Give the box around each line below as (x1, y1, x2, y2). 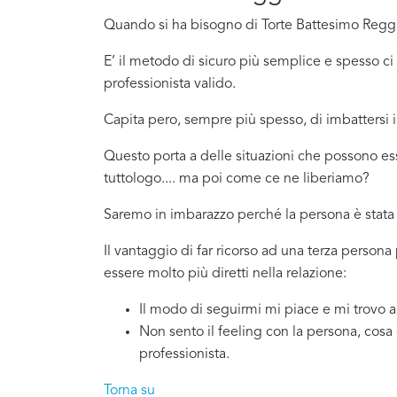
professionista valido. (104, 76, 236, 91)
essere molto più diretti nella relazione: (104, 266, 346, 281)
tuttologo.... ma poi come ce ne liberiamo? (104, 171, 370, 186)
